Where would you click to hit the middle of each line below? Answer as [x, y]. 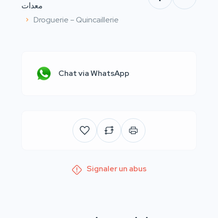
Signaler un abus [116, 169]
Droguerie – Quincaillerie [76, 20]
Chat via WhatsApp [94, 73]
